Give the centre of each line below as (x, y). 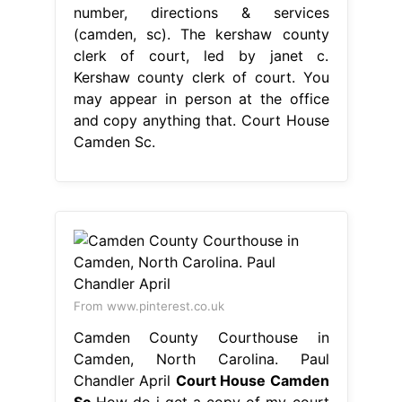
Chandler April (124, 380)
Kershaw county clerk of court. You (201, 77)
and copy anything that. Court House (201, 120)
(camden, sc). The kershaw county (201, 34)
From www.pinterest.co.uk (149, 306)
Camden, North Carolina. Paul (201, 358)
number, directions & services (201, 12)
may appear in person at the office (201, 98)
